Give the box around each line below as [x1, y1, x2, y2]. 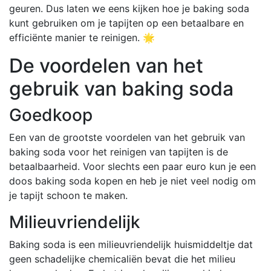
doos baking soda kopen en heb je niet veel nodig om [9, 174, 256, 187]
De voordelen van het [9, 53, 203, 77]
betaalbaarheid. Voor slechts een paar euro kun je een [9, 160, 256, 172]
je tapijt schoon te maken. [9, 189, 128, 201]
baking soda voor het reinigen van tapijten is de [9, 145, 228, 158]
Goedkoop [9, 104, 93, 125]
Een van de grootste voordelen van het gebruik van [9, 131, 245, 143]
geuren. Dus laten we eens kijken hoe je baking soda [9, 2, 249, 15]
